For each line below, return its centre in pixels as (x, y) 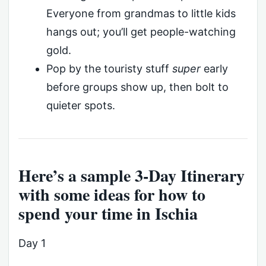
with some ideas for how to (112, 195)
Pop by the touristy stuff (109, 68)
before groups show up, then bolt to (137, 87)
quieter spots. (80, 105)
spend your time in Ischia (108, 214)
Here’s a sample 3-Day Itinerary (132, 176)
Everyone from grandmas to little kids (141, 13)
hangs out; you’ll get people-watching (141, 31)
